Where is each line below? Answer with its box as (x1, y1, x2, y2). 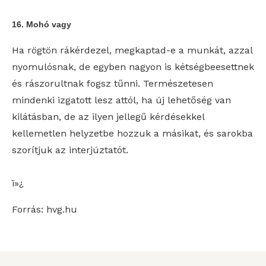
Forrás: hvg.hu (12, 204, 77, 215)
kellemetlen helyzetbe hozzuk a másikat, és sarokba (12, 128, 253, 139)
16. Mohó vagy (12, 20, 71, 29)
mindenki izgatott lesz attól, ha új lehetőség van (12, 94, 231, 106)
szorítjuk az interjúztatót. (12, 144, 128, 156)
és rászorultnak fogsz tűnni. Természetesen (12, 78, 213, 89)
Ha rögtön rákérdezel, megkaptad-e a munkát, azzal (12, 45, 252, 56)
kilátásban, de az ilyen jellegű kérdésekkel (12, 111, 204, 122)
